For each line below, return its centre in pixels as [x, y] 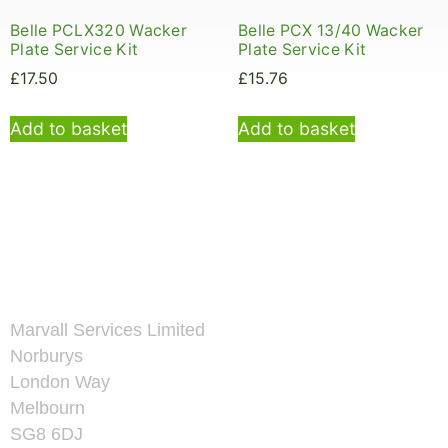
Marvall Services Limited [107, 330]
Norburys [46, 356]
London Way [60, 382]
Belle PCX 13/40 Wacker [331, 31]
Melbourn [47, 408]
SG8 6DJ [46, 434]
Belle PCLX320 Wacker [99, 31]
